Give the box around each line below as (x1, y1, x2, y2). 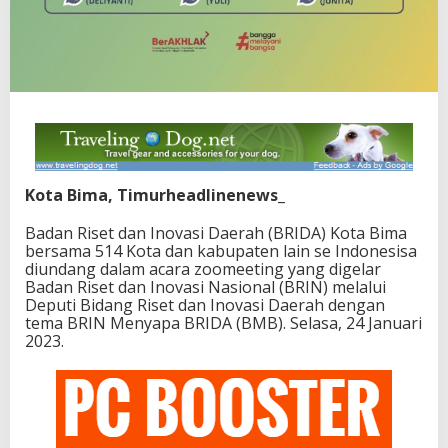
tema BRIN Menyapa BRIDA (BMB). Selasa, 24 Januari (25, 312, 422, 335)
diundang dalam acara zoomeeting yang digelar (25, 258, 381, 281)
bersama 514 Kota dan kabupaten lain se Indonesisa (25, 240, 417, 263)
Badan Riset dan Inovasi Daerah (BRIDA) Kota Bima (25, 222, 407, 245)
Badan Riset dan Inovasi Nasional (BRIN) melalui (25, 276, 386, 299)
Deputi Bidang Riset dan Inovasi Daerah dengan (25, 294, 385, 317)
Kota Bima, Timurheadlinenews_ (25, 184, 285, 207)
